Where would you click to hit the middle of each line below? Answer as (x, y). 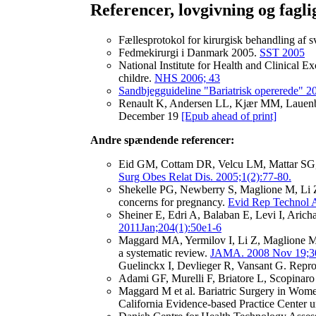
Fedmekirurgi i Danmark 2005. (189, 53)
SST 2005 (282, 53)
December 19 (150, 116)
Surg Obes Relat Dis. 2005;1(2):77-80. (205, 177)
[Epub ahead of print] (229, 116)
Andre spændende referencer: (162, 140)
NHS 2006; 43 (187, 78)
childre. (136, 78)
